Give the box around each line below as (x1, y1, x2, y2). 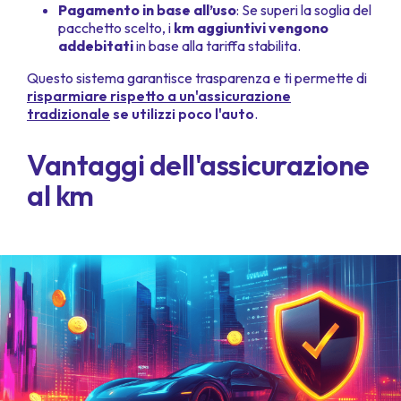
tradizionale (27, 105, 110, 124)
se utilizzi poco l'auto (110, 105, 254, 124)
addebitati (58, 37, 136, 55)
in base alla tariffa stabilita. (136, 37, 301, 55)
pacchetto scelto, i (58, 19, 174, 38)
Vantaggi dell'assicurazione (27, 147, 370, 183)
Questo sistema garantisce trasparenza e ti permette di (27, 69, 367, 88)
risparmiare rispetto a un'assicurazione (27, 87, 291, 106)
